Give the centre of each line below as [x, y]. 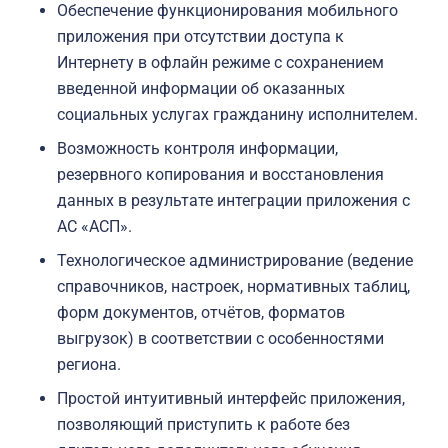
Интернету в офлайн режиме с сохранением [220, 62]
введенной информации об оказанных [201, 88]
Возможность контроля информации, [197, 148]
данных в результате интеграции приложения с [233, 200]
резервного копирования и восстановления [220, 174]
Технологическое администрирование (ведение [235, 260]
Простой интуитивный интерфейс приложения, [231, 398]
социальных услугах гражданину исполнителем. [237, 114]
